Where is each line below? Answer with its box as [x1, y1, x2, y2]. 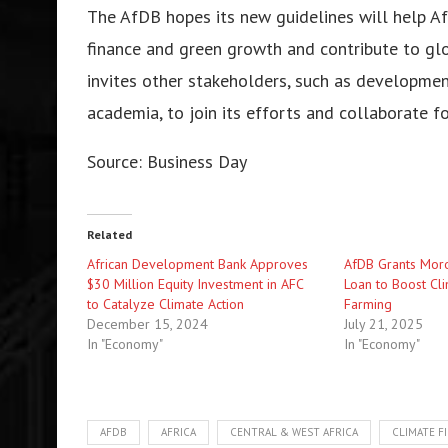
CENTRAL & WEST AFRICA [230, 424, 358, 439]
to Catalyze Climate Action [87, 294, 244, 313]
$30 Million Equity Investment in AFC [87, 274, 303, 293]
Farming [344, 294, 393, 313]
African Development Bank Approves [87, 254, 308, 273]
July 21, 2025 [344, 314, 424, 333]
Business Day [147, 149, 247, 173]
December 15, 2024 [87, 314, 208, 333]
